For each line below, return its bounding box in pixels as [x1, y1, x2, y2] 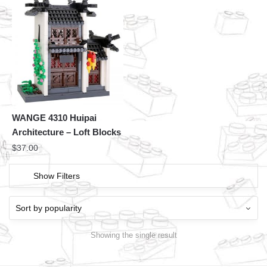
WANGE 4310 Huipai [12, 113, 97, 123]
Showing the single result [90, 230, 177, 240]
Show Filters [33, 171, 80, 181]
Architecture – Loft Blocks [12, 127, 121, 138]
